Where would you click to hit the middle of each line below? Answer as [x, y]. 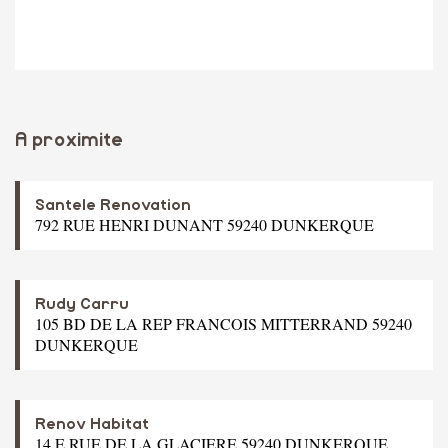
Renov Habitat [92, 423]
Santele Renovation [113, 204]
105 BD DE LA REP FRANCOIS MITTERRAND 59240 [223, 323]
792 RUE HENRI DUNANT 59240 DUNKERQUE [204, 224]
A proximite [69, 140]
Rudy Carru [82, 303]
